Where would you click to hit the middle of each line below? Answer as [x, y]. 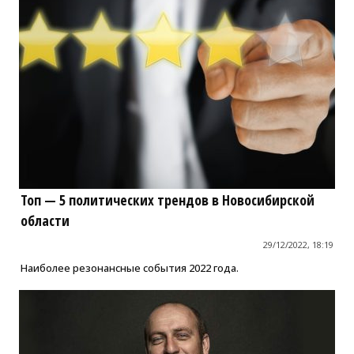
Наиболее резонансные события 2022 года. [129, 268]
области [45, 221]
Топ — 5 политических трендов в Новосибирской [167, 200]
